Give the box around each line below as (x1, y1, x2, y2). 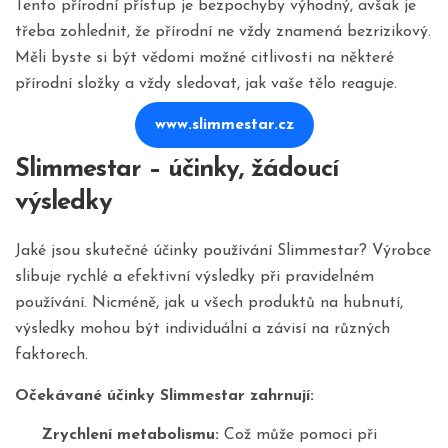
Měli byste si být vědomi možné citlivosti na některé (15, 49, 394, 66)
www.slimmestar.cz (154, 116, 294, 133)
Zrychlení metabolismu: (40, 427, 219, 444)
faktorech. (15, 347, 88, 364)
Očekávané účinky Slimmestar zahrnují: (15, 388, 314, 405)
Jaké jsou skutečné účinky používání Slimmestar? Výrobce (15, 243, 431, 260)
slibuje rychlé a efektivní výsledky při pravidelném (15, 269, 374, 286)
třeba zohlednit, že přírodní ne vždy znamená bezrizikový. (15, 23, 431, 40)
